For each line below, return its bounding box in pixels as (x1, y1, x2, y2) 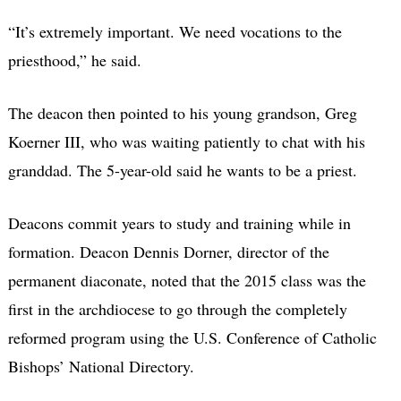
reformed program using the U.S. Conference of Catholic (7, 326, 377, 348)
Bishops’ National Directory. (7, 354, 194, 377)
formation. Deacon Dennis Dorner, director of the (7, 240, 329, 262)
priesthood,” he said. (7, 48, 141, 71)
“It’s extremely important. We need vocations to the (7, 20, 342, 42)
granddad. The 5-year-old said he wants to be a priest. (7, 158, 357, 181)
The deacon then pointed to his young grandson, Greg (7, 101, 357, 124)
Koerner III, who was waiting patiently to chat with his (7, 130, 365, 152)
